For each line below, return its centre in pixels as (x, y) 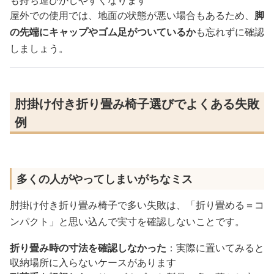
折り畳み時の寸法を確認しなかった (88, 247)
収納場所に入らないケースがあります (93, 262)
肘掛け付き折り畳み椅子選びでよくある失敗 (137, 103)
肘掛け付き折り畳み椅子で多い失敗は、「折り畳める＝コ (137, 205)
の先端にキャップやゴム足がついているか (103, 31)
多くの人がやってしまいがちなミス (105, 178)
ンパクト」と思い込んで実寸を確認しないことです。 (127, 221)
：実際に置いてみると (215, 247)
